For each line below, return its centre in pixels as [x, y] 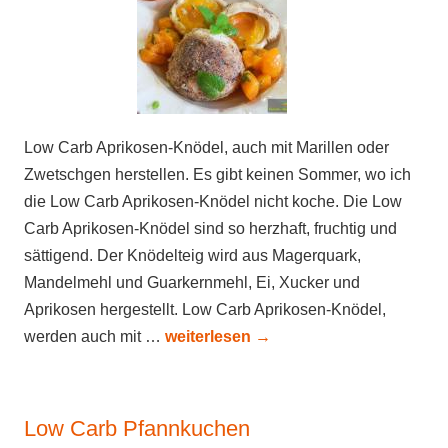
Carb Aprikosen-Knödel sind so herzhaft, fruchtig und [210, 228]
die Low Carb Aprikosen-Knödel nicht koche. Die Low [213, 201]
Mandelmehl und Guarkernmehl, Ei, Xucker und [192, 282]
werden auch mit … [94, 336]
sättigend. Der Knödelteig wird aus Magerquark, [192, 255]
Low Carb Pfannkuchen [137, 428]
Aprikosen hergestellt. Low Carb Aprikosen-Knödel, [205, 309]
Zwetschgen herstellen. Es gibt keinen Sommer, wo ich [217, 174]
